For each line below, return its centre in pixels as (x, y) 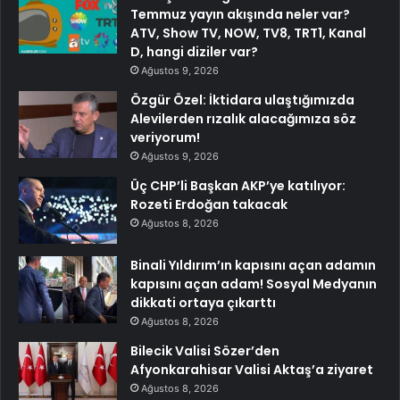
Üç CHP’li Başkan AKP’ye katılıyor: (238, 186)
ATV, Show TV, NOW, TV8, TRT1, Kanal (248, 33)
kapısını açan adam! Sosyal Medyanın (254, 284)
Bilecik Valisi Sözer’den (205, 351)
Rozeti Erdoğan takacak (209, 205)
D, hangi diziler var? (194, 52)
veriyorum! (165, 138)
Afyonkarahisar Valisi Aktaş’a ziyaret (252, 370)
